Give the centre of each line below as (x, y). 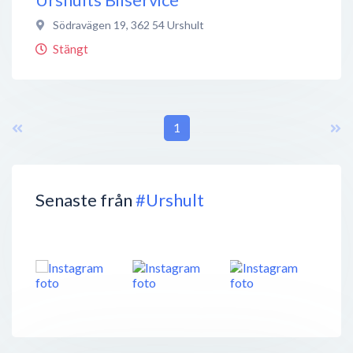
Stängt (71, 48)
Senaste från (85, 199)
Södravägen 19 (89, 24)
